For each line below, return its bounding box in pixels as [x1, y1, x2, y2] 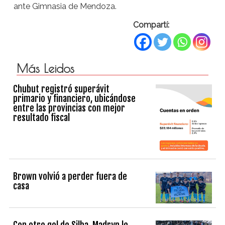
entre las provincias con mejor [13, 102, 126, 114]
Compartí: [133, 20, 170, 30]
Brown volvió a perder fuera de [13, 170, 128, 182]
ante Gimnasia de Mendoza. [13, 1, 117, 11]
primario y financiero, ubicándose [13, 92, 136, 104]
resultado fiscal [13, 111, 70, 123]
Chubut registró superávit [13, 83, 110, 94]
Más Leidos [16, 61, 74, 75]
